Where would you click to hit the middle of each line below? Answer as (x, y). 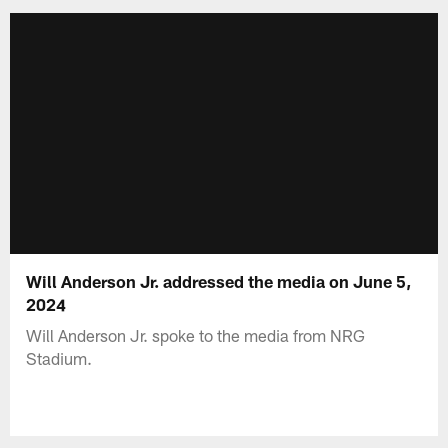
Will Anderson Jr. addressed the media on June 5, (219, 280)
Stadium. (59, 357)
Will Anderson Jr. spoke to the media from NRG (196, 334)
